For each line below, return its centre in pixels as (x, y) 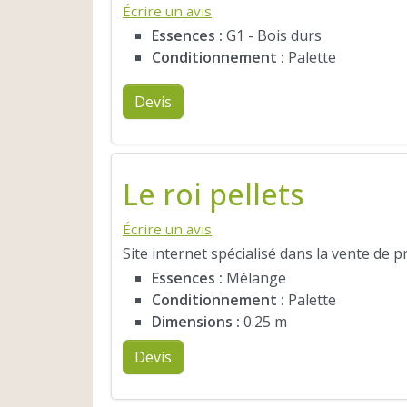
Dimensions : (196, 321)
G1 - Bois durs (272, 36)
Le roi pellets (213, 194)
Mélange (254, 278)
